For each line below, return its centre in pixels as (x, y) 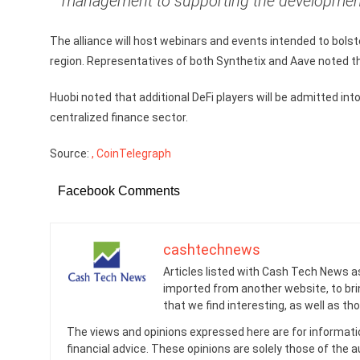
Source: (71, 153)
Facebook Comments (119, 191)
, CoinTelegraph (131, 153)
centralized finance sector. (119, 117)
